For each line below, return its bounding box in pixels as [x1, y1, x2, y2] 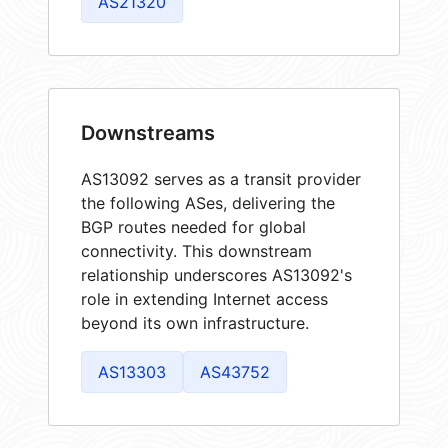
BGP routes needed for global [81, 216, 306, 237]
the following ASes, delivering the [81, 192, 335, 213]
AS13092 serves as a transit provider [81, 168, 361, 189]
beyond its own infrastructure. [81, 312, 309, 333]
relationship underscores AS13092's [81, 264, 352, 285]
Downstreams [81, 120, 215, 145]
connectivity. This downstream [81, 240, 312, 261]
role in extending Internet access [81, 288, 328, 309]
